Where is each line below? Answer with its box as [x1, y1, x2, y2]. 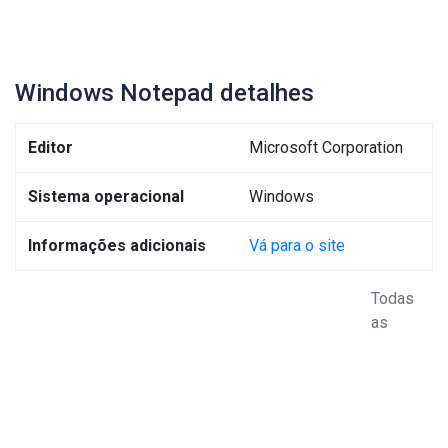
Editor [28, 138, 73, 157]
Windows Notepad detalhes [15, 79, 314, 107]
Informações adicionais [28, 236, 206, 255]
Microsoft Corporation [249, 138, 403, 157]
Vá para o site [249, 236, 345, 255]
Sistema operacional [28, 187, 184, 206]
